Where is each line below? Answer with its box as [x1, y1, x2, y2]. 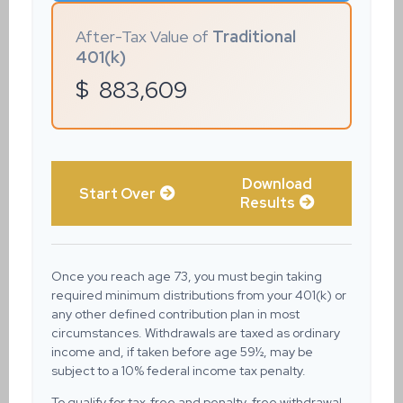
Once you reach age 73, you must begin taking [51, 268, 322, 284]
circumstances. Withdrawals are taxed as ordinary [51, 325, 340, 341]
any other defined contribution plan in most [51, 306, 300, 322]
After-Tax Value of [76, 26, 212, 47]
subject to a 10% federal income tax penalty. [51, 363, 306, 379]
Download [241, 175, 312, 193]
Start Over [79, 184, 156, 203]
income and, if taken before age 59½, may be [51, 344, 313, 360]
